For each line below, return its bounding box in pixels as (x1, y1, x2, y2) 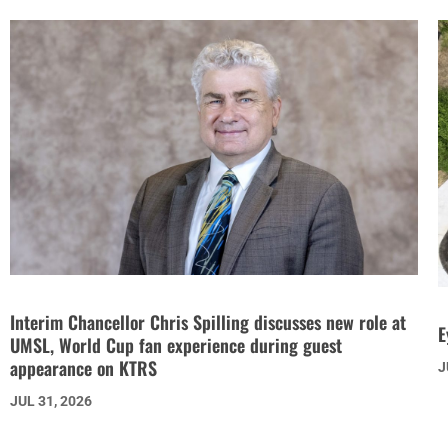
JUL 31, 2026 (9, 392, 92, 409)
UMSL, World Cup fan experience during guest (9, 331, 342, 358)
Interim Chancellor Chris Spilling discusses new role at (9, 308, 406, 335)
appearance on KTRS (9, 354, 157, 381)
